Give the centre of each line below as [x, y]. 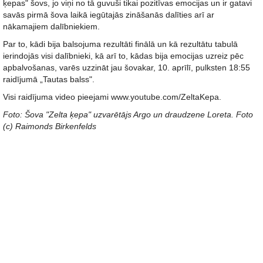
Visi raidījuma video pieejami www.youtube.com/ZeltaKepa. [112, 97]
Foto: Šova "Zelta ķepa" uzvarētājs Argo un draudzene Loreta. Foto [128, 114]
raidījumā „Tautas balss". [49, 79]
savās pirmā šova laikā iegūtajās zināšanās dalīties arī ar [109, 15]
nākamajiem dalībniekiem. [51, 26]
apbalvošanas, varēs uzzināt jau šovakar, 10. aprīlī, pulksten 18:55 [127, 68]
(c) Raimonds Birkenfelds [50, 126]
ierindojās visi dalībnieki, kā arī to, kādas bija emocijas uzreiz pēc [123, 56]
